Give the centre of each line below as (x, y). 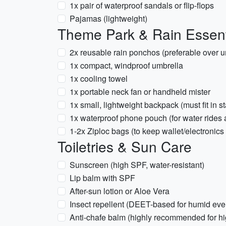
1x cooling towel (99, 78)
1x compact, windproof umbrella (126, 65)
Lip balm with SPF (102, 178)
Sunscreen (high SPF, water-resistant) (137, 165)
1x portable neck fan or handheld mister (140, 92)
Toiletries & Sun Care (125, 146)
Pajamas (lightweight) (108, 18)
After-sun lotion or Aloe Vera (120, 191)
